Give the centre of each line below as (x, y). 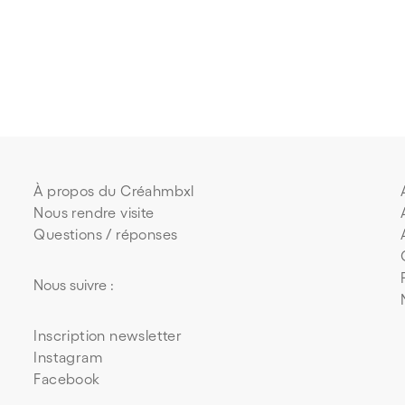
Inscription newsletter (108, 335)
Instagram (68, 357)
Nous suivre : (74, 284)
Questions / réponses (106, 234)
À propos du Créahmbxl (114, 190)
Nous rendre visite (94, 212)
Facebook (67, 378)
